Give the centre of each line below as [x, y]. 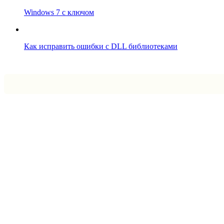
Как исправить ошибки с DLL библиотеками [101, 46]
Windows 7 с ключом [59, 12]
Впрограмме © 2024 [34, 62]
